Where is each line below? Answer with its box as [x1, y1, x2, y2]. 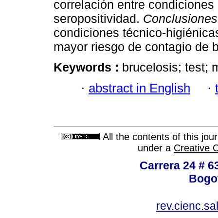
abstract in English [89, 81, 190, 95]
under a [138, 143, 174, 154]
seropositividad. [54, 12, 143, 26]
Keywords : [54, 60, 122, 74]
